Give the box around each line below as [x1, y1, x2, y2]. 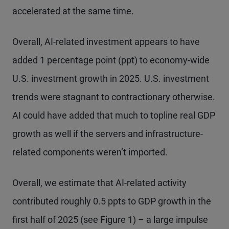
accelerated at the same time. [12, 6, 134, 16]
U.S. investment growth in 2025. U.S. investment [12, 73, 209, 84]
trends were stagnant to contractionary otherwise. [12, 91, 215, 102]
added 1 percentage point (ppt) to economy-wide [12, 55, 210, 65]
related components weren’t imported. [12, 147, 168, 157]
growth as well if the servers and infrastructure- [12, 128, 203, 139]
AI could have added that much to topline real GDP [12, 110, 215, 121]
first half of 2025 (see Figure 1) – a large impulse [12, 214, 208, 225]
